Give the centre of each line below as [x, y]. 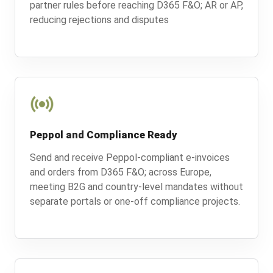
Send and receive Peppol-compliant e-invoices [130, 158]
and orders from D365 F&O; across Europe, [121, 172]
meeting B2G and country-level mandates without [136, 187]
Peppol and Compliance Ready [104, 135]
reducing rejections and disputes [99, 20]
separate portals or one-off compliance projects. [135, 202]
